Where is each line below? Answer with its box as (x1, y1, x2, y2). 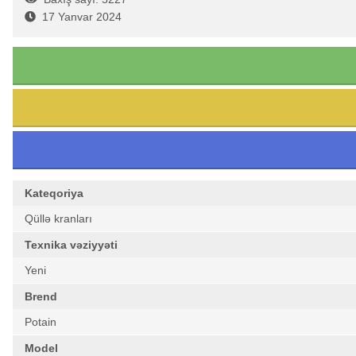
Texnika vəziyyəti (25, 238, 118, 251)
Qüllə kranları (25, 212, 92, 225)
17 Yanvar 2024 (42, 10, 122, 23)
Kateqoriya (25, 187, 83, 199)
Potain (25, 315, 56, 328)
